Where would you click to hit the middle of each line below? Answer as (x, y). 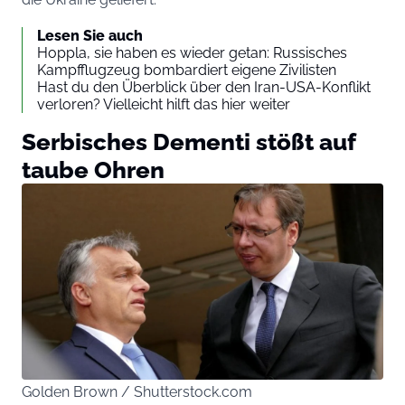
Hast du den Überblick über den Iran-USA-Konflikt (204, 87)
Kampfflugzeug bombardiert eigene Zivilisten (187, 70)
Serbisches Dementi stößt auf (188, 141)
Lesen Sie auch (90, 35)
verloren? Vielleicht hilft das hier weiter (164, 104)
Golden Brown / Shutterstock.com (137, 392)
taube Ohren (93, 169)
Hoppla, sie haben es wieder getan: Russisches (192, 52)
